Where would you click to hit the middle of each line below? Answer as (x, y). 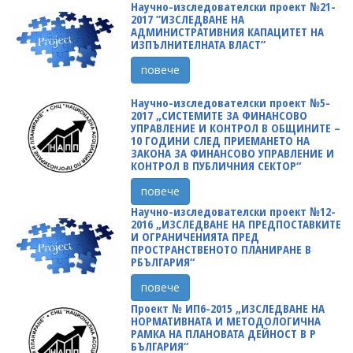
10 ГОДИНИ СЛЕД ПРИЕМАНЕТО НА (220, 141)
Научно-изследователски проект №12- (233, 212)
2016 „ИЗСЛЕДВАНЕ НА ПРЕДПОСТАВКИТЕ (236, 224)
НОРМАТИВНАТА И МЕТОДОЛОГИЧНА (225, 320)
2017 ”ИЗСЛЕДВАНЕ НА (187, 19)
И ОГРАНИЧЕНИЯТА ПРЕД (195, 237)
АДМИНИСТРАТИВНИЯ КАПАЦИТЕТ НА (227, 31)
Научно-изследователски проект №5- (230, 103)
